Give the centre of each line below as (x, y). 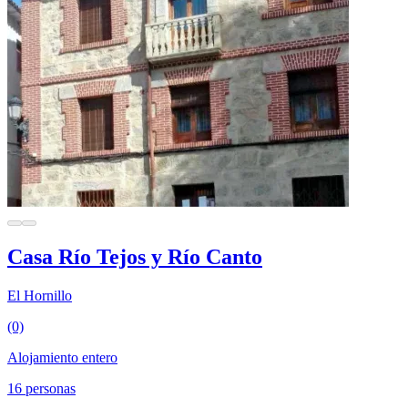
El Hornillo (40, 295)
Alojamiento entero (62, 357)
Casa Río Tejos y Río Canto (135, 256)
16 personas (41, 388)
